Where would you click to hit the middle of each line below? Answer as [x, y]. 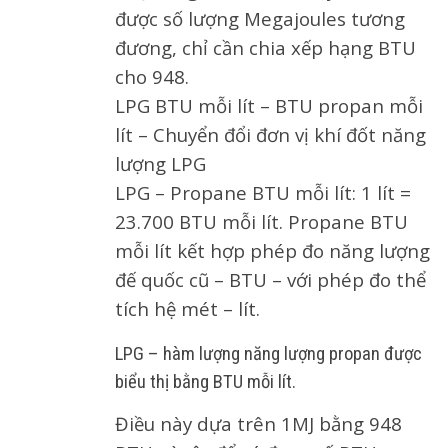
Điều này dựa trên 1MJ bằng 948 [258, 423]
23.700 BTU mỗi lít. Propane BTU [261, 221]
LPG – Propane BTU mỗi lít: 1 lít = [263, 192]
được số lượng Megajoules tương [260, 18]
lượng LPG [160, 163]
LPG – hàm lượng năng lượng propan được [268, 353]
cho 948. [152, 76]
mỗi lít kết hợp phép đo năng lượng [272, 250]
